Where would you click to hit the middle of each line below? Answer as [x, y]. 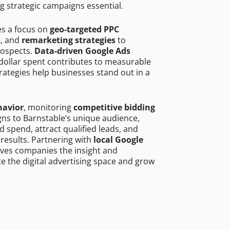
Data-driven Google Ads [82, 51]
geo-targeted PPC [84, 30]
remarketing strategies [69, 40]
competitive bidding [114, 108]
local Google [118, 140]
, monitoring [49, 108]
